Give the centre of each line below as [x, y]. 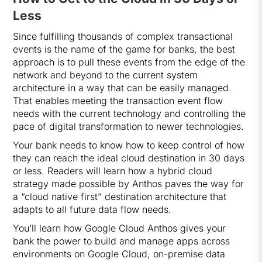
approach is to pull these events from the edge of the [129, 62]
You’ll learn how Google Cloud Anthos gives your [120, 228]
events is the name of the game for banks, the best [124, 49]
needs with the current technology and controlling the [130, 113]
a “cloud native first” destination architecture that [120, 196]
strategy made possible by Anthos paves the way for [129, 184]
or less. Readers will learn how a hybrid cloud [113, 171]
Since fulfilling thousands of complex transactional [123, 36]
